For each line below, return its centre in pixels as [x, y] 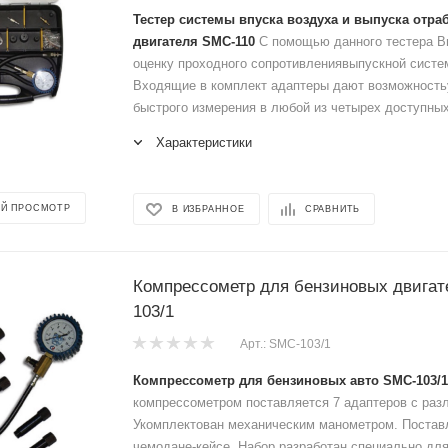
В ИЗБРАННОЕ [208, 209]
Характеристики [204, 142]
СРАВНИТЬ [332, 209]
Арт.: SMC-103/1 [285, 343]
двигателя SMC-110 [194, 41]
